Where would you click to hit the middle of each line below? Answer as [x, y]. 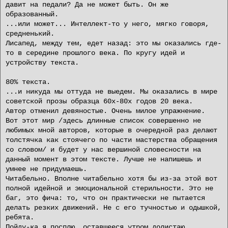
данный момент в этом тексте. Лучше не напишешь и [103, 159]
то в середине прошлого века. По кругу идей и [95, 53]
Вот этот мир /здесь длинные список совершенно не [103, 121]
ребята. [20, 217]
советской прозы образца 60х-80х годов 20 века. [99, 101]
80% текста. [28, 82]
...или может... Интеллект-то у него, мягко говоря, [107, 24]
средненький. [30, 34]
